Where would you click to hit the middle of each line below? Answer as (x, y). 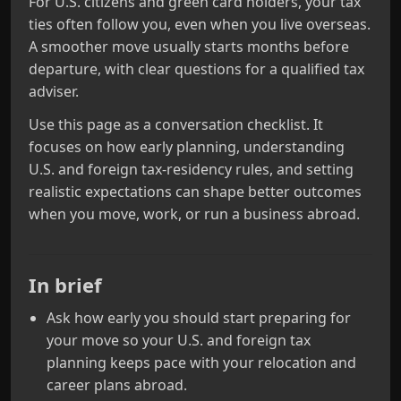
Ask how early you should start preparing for (199, 318)
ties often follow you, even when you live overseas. (200, 24)
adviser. (54, 91)
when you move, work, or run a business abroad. (194, 214)
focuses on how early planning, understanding (187, 147)
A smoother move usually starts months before (189, 47)
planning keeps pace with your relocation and (201, 363)
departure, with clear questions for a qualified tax (196, 69)
